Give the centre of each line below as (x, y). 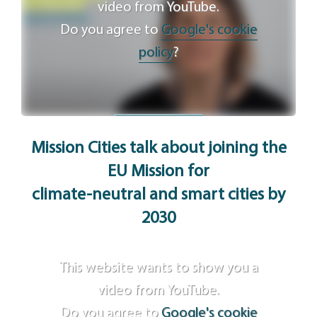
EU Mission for (158, 172)
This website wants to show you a (158, 268)
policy (156, 53)
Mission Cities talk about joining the (158, 149)
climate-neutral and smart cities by (158, 196)
